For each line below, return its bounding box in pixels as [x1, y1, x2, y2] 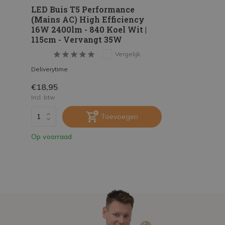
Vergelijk [115, 50, 140, 58]
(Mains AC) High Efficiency [31, 14, 145, 25]
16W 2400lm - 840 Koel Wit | [31, 24, 147, 35]
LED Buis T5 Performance [31, 4, 135, 15]
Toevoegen [100, 111, 138, 121]
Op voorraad [31, 132, 72, 141]
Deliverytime [31, 65, 68, 73]
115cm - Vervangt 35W [31, 34, 122, 45]
